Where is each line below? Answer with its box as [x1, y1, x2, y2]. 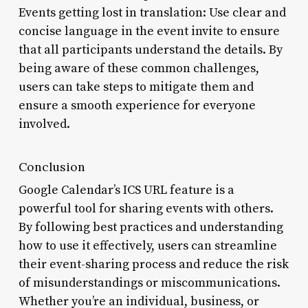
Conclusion [18, 158, 85, 175]
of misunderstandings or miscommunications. [18, 274, 280, 291]
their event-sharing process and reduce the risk [18, 256, 289, 272]
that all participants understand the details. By [18, 41, 283, 58]
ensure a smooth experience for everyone [18, 97, 256, 113]
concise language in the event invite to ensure [18, 23, 280, 39]
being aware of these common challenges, [18, 60, 259, 76]
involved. [18, 115, 70, 132]
